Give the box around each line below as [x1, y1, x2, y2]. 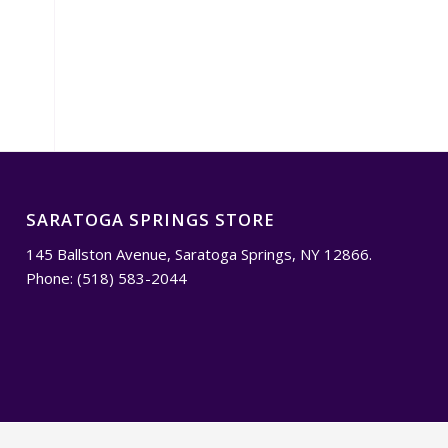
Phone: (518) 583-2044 [26, 267, 188, 288]
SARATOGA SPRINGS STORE [26, 208, 275, 232]
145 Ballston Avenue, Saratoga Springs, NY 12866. [26, 243, 373, 264]
